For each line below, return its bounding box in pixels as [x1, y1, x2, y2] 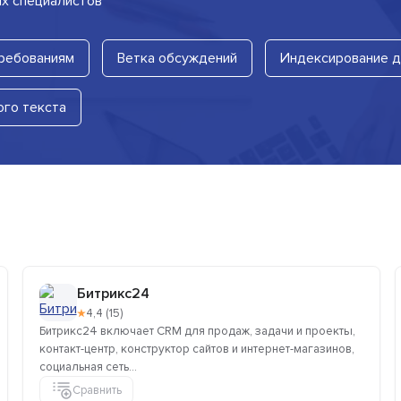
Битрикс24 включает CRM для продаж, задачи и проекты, [39, 324, 355, 339]
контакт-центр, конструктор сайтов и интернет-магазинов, [39, 342, 354, 357]
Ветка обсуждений [117, 49, 237, 68]
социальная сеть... [39, 360, 137, 375]
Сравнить [73, 382, 122, 397]
